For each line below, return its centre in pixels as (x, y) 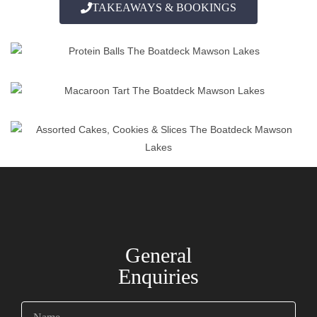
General (158, 255)
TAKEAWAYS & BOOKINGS (164, 8)
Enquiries (158, 276)
